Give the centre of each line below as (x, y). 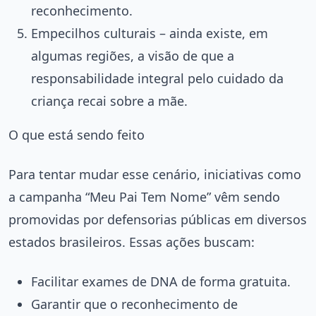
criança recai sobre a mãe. (109, 101)
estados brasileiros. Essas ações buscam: (132, 242)
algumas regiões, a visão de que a (133, 55)
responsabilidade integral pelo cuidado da (157, 78)
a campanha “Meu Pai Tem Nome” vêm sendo (144, 196)
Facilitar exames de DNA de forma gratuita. (161, 281)
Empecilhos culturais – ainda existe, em (150, 33)
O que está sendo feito (77, 134)
